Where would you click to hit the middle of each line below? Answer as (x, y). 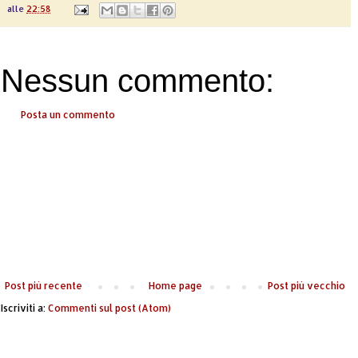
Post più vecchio (306, 285)
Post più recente (44, 285)
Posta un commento (68, 114)
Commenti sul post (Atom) (109, 308)
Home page (175, 285)
